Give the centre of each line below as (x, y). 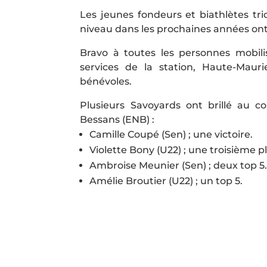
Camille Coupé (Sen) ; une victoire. (171, 135)
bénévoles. (107, 82)
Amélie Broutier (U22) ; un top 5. (166, 181)
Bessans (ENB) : (117, 120)
